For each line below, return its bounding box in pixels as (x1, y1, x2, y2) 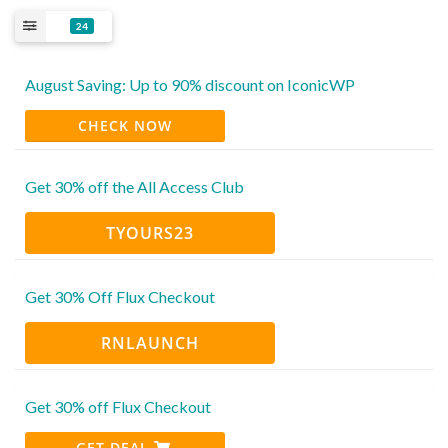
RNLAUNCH (101, 331, 199, 354)
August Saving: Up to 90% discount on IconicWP (25, 74, 355, 94)
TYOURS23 (106, 221, 194, 244)
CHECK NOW (78, 115, 172, 135)
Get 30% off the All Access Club (25, 176, 244, 196)
